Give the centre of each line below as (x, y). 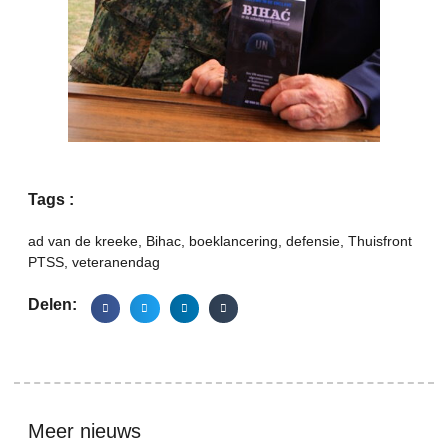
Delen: (52, 305)
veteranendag (116, 262)
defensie (313, 241)
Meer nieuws (84, 431)
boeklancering (233, 241)
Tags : (51, 200)
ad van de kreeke (83, 241)
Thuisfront (380, 241)
